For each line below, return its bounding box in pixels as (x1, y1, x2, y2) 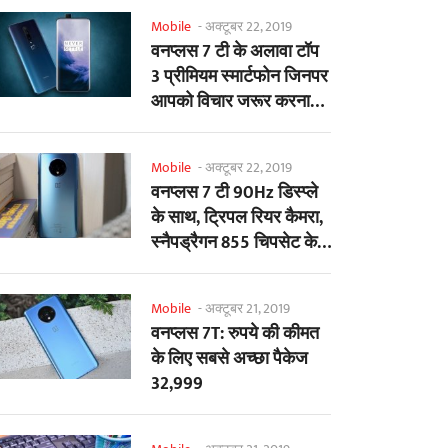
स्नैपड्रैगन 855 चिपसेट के (151, 228, 317, 259)
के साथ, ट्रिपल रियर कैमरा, (151, 203, 323, 234)
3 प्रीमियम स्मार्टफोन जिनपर (151, 62, 328, 93)
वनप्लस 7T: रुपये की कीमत (151, 319, 319, 350)
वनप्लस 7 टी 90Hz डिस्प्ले (151, 178, 318, 209)
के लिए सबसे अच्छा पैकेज (151, 344, 308, 375)
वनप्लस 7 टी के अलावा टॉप (151, 37, 319, 68)
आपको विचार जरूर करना (151, 87, 310, 118)
